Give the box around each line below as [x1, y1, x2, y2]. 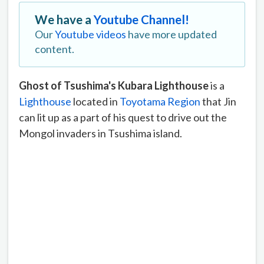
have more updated [126, 27, 217, 41]
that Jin [200, 94, 236, 108]
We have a [35, 12, 94, 27]
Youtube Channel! [94, 12, 189, 27]
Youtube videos [55, 27, 126, 41]
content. [35, 42, 74, 55]
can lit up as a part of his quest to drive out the [19, 110, 227, 124]
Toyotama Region [120, 94, 200, 108]
